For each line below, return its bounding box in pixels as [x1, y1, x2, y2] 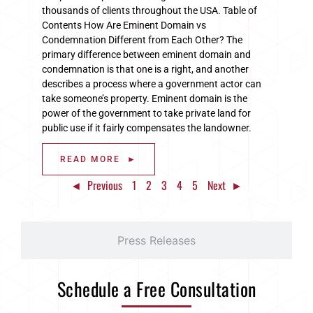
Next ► [208, 176, 242, 194]
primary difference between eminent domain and [42, 48, 251, 60]
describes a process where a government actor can [42, 78, 261, 89]
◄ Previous [71, 176, 122, 194]
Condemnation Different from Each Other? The [42, 34, 242, 45]
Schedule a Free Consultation [57, 275, 256, 303]
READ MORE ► [60, 154, 137, 164]
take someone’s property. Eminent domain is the [42, 92, 247, 104]
